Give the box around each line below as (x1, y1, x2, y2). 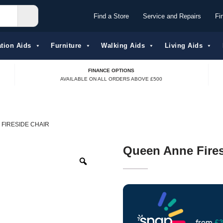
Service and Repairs (143, 12, 201, 20)
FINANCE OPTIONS (88, 67, 135, 73)
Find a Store (94, 12, 129, 20)
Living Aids (164, 42, 203, 49)
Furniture (51, 42, 82, 49)
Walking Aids (101, 42, 145, 49)
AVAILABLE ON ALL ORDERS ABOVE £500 (60, 76, 163, 82)
